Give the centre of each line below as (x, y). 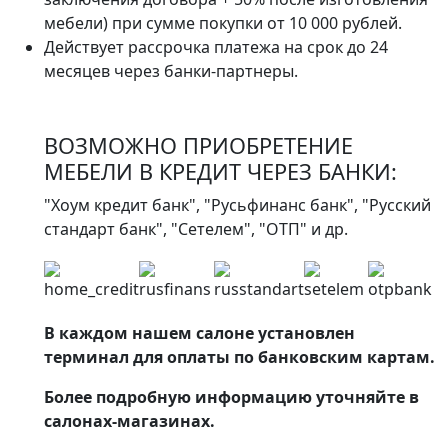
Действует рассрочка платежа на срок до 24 (216, 47)
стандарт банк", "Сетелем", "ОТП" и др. (196, 229)
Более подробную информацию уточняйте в (231, 397)
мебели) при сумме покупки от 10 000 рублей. (223, 23)
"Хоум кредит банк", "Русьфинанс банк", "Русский (237, 205)
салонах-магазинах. (129, 421)
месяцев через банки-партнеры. (171, 71)
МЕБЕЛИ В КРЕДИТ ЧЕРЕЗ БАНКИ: (220, 172)
